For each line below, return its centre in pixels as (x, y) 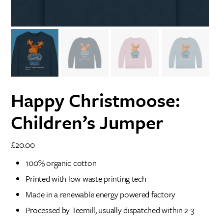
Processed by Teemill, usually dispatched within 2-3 (110, 210)
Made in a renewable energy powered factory (101, 194)
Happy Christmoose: (96, 100)
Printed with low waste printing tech (86, 179)
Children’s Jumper (87, 122)
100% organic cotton (61, 163)
